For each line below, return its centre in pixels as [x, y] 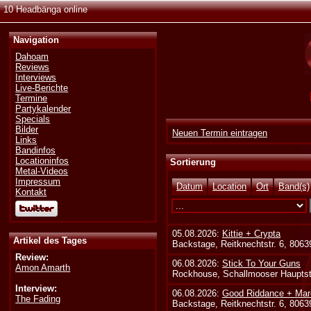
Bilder [27, 130]
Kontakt [31, 192]
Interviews [36, 78]
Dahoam [32, 57]
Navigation [36, 40]
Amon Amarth [43, 267]
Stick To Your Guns [262, 263]
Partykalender [43, 109]
